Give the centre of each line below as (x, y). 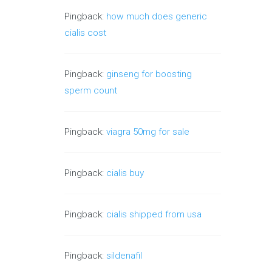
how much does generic (157, 17)
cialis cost (86, 33)
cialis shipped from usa (154, 215)
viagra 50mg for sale (148, 132)
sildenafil (124, 256)
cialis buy (125, 173)
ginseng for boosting (149, 74)
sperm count (91, 91)
